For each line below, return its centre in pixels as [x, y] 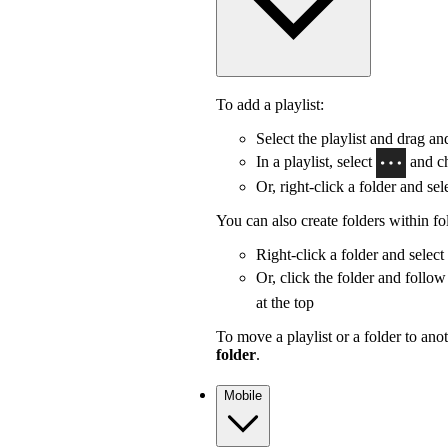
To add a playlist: [270, 105]
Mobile [243, 395]
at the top [285, 303]
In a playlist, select [316, 161]
